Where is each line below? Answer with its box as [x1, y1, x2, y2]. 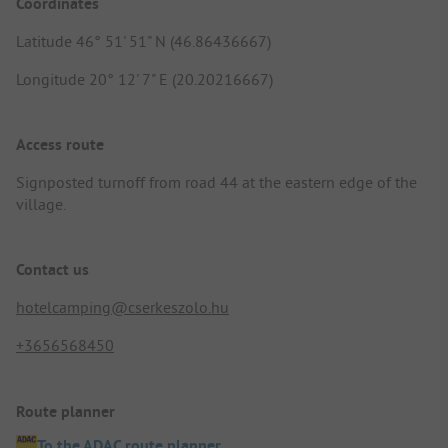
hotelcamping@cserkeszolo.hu [16, 297, 229, 318]
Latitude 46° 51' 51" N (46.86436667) [16, 30, 271, 51]
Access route [16, 134, 104, 156]
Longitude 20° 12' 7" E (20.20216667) [16, 68, 273, 89]
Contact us [16, 259, 89, 281]
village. [16, 194, 66, 215]
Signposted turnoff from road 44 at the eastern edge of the [16, 172, 417, 193]
